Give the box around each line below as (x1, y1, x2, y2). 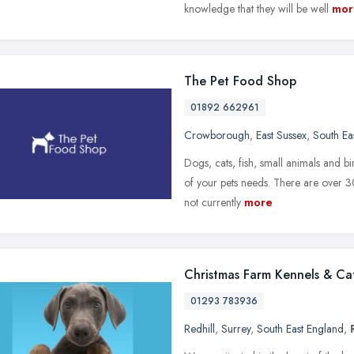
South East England (257, 320, 344, 337)
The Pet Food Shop (184, 71, 296, 90)
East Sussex (256, 126, 307, 143)
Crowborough (184, 126, 250, 143)
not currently (184, 194, 241, 210)
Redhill (184, 320, 215, 337)
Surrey (221, 320, 250, 337)
